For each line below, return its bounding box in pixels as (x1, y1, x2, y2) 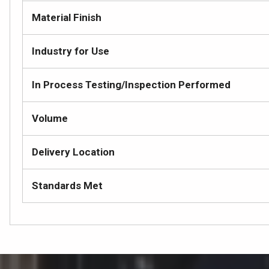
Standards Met (32, 180, 103, 192)
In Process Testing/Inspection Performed (32, 79, 231, 91)
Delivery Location (32, 146, 115, 158)
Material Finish (32, 11, 101, 23)
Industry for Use (32, 45, 109, 57)
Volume (32, 112, 68, 124)
